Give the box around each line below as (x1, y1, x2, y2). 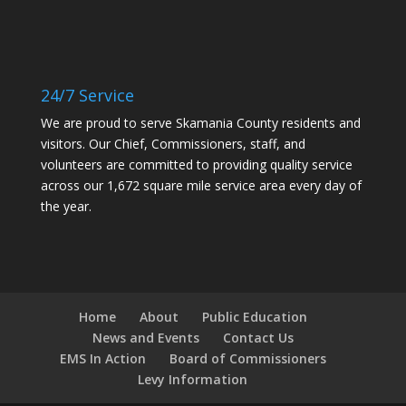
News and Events (92, 329, 199, 347)
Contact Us (222, 329, 294, 347)
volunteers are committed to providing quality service (40, 156, 353, 174)
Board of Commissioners (169, 350, 326, 368)
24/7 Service (40, 84, 134, 107)
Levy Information (138, 371, 248, 389)
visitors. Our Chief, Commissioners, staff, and (40, 135, 305, 153)
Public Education (201, 308, 307, 326)
